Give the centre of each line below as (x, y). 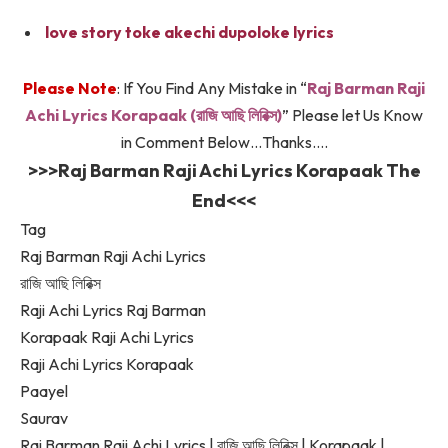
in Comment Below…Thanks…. (224, 141)
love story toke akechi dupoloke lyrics (189, 31)
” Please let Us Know (352, 114)
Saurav (44, 417)
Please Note (70, 87)
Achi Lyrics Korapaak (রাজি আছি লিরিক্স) (153, 114)
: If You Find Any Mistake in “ (212, 87)
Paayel (44, 390)
